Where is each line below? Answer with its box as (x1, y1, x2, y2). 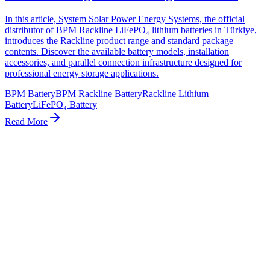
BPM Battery (5, 88, 55, 99)
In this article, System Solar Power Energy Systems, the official (5, 13, 245, 24)
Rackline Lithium (142, 88, 209, 99)
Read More (5, 116, 48, 127)
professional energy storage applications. (5, 67, 159, 78)
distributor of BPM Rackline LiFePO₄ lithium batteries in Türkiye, (5, 24, 257, 35)
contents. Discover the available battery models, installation (5, 46, 229, 57)
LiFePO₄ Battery (33, 99, 97, 110)
